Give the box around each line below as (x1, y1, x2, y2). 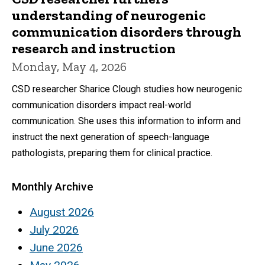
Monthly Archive (12, 179, 93, 193)
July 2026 (30, 223, 79, 237)
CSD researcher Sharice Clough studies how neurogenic (12, 83, 242, 95)
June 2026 (30, 241, 83, 255)
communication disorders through (12, 22, 241, 40)
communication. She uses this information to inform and (12, 115, 241, 127)
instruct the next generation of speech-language (12, 131, 209, 143)
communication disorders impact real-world (12, 99, 191, 111)
